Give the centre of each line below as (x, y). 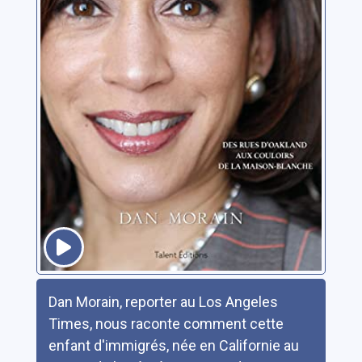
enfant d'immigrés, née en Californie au (173, 345)
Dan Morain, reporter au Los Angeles (163, 301)
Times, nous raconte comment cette (166, 323)
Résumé (62, 288)
